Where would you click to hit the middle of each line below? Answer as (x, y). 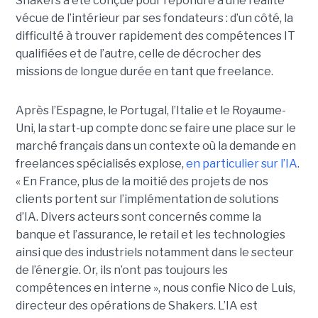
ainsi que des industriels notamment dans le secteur (154, 253)
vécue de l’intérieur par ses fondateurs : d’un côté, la (154, 18)
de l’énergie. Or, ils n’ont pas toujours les (121, 270)
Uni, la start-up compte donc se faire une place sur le (155, 128)
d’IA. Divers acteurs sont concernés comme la (138, 217)
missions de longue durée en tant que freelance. (144, 72)
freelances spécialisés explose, (100, 164)
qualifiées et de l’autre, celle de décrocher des (138, 54)
